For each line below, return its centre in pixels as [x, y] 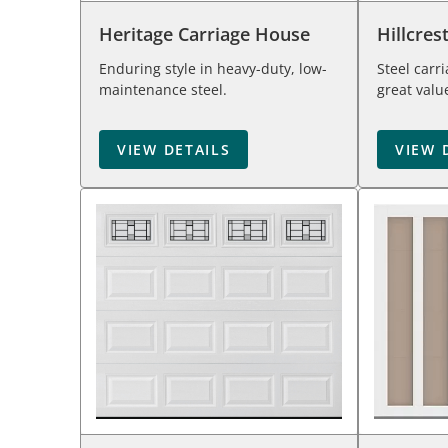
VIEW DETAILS [174, 149]
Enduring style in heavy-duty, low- [213, 68]
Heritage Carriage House [204, 34]
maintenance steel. [163, 89]
